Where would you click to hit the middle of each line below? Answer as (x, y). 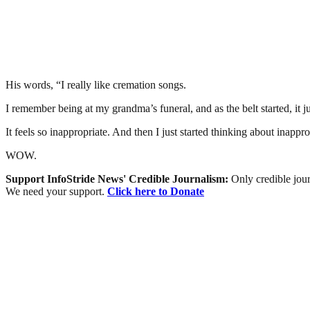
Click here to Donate (156, 191)
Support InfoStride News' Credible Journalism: (118, 179)
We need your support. (56, 191)
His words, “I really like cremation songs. (96, 84)
